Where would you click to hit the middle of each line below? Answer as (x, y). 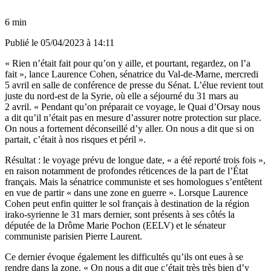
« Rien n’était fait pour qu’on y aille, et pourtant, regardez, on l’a (128, 63)
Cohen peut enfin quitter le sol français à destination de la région (127, 203)
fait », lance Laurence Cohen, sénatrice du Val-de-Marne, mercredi (132, 74)
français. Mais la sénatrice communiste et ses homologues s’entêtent (133, 181)
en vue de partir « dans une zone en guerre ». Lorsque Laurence (126, 192)
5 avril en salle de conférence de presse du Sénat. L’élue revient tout (134, 85)
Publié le (23, 42)
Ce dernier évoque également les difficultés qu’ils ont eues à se (124, 256)
